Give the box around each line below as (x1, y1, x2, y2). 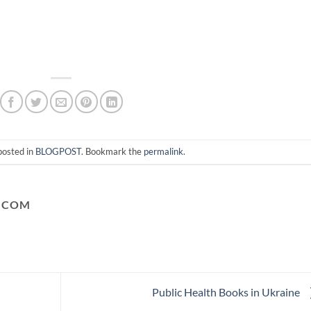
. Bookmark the (81, 145, 144, 157)
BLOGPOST (35, 145, 81, 157)
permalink (143, 145, 183, 157)
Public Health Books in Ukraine (151, 285, 302, 299)
